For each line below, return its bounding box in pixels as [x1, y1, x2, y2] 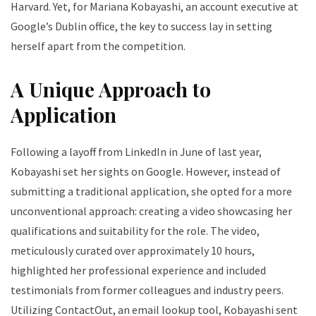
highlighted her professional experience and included [11, 263, 266, 277]
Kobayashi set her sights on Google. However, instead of [11, 164, 281, 178]
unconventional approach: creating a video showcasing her [11, 204, 292, 218]
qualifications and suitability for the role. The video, [11, 224, 260, 238]
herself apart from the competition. [11, 39, 186, 53]
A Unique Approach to [11, 76, 211, 102]
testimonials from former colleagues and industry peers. [11, 283, 284, 297]
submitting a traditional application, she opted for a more [11, 184, 292, 198]
